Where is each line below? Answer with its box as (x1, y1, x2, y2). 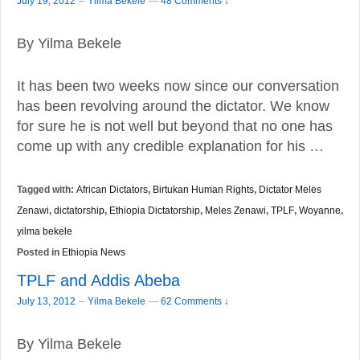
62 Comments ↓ (161, 295, 229, 306)
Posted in (17, 247, 62, 259)
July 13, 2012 (17, 295, 76, 307)
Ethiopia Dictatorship (109, 205, 200, 216)
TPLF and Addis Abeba (17, 272, 180, 290)
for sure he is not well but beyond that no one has (17, 118, 333, 135)
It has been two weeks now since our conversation (17, 78, 339, 95)
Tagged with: (17, 184, 76, 196)
